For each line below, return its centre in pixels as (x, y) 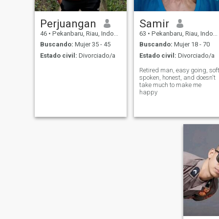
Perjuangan (68, 23)
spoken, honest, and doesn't (177, 77)
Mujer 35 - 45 (92, 44)
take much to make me (170, 85)
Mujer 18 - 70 (191, 44)
